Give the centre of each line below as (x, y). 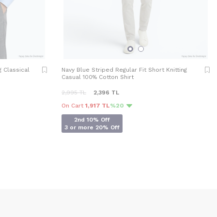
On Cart (73, 106)
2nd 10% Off (92, 120)
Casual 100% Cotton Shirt (98, 77)
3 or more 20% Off (92, 128)
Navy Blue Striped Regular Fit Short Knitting (124, 70)
